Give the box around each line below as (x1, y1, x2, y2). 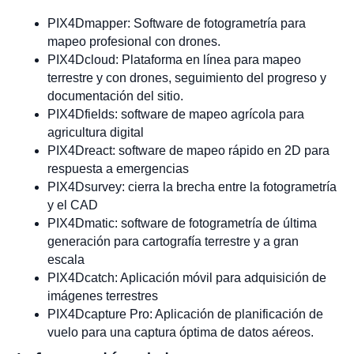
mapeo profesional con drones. (47, 35, 220, 49)
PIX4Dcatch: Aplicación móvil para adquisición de (47, 271, 326, 285)
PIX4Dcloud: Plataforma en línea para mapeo (47, 53, 301, 67)
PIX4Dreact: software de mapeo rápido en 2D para (47, 144, 330, 158)
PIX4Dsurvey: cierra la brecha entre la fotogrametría (47, 180, 337, 194)
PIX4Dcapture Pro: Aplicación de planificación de (47, 307, 323, 322)
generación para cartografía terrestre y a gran (47, 235, 299, 249)
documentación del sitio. (47, 89, 183, 104)
